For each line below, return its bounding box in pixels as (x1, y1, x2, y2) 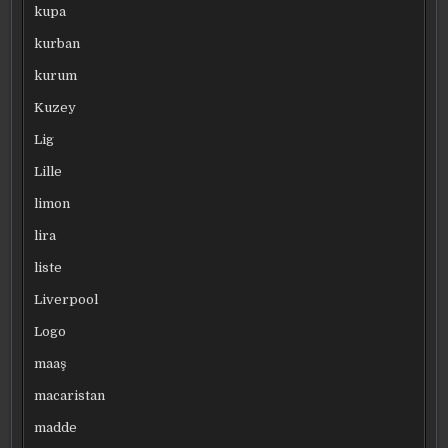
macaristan (34, 387, 106, 403)
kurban (34, 35, 81, 51)
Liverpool (34, 291, 99, 307)
